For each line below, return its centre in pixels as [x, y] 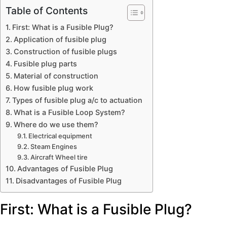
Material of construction [56, 76]
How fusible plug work [53, 88]
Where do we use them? [56, 125]
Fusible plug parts [45, 64]
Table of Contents [47, 11]
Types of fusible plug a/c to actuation [77, 100]
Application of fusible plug [60, 40]
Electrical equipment [61, 136]
